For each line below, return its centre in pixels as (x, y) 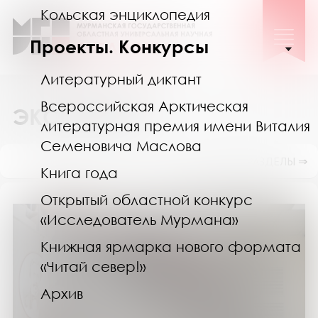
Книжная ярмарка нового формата (171, 246)
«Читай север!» (93, 266)
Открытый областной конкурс (147, 199)
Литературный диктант (121, 78)
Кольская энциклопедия (125, 14)
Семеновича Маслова (121, 145)
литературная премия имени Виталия (175, 125)
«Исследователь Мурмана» (139, 219)
